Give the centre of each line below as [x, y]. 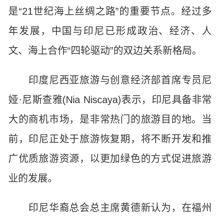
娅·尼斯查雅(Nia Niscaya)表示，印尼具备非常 [110, 100]
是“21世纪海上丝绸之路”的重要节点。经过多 [110, 11]
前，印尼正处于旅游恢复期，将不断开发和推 [110, 139]
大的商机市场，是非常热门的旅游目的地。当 [110, 119]
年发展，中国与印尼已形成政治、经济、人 [110, 31]
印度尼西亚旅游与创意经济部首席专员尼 [110, 80]
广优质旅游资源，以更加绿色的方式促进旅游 [110, 159]
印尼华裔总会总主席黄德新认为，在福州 [110, 208]
